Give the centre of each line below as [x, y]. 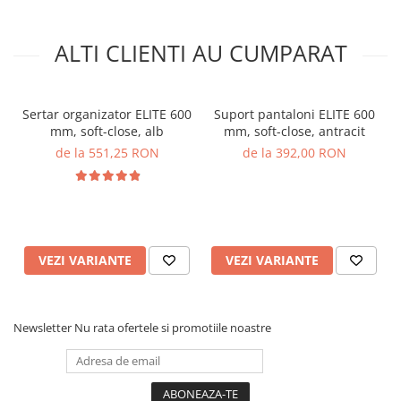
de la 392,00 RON [294, 152]
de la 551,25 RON [107, 152]
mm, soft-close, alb [107, 131]
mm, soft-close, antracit [294, 131]
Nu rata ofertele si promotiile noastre [173, 327]
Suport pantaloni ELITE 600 [294, 114]
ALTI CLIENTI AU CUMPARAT [200, 52]
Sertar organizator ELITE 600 [107, 114]
